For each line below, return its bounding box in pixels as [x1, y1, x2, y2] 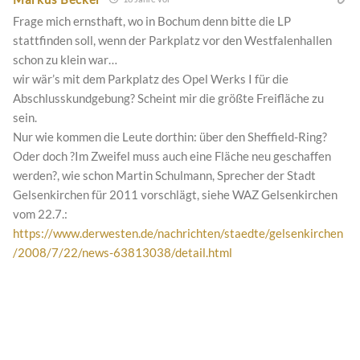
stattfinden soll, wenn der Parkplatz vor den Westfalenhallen [13, 33, 332, 48]
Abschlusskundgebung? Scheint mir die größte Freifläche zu [13, 91, 324, 106]
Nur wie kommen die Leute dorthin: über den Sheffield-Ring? [13, 129, 327, 145]
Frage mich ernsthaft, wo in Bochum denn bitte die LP [13, 14, 291, 29]
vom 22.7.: [13, 207, 67, 222]
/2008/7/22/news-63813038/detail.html [13, 245, 232, 260]
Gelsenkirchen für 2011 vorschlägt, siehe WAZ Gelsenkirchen [13, 187, 337, 202]
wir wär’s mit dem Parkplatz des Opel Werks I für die [13, 72, 288, 87]
